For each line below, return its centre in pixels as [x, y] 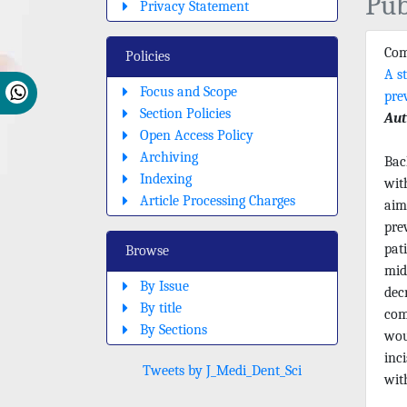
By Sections [174, 329]
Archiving [169, 157]
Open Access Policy [197, 135]
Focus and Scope [189, 91]
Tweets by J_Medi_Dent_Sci [222, 370]
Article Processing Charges [218, 200]
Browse [147, 250]
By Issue [164, 286]
